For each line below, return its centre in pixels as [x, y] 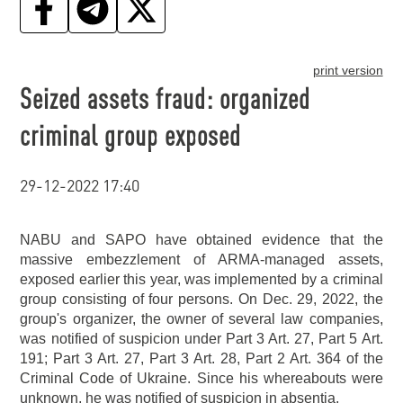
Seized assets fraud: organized [166, 98]
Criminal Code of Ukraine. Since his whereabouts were [201, 378]
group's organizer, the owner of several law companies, [201, 319]
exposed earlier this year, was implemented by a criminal [201, 279]
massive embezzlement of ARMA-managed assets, [201, 260]
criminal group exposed [131, 134]
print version [348, 70]
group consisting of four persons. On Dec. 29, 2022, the [201, 299]
